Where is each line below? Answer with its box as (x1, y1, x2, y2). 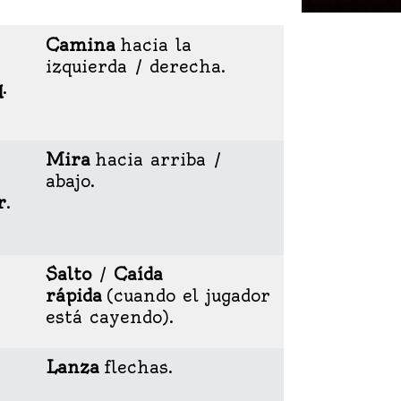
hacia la (119, 33, 192, 55)
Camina (45, 33, 120, 55)
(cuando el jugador (101, 284, 270, 306)
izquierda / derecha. (45, 55, 226, 77)
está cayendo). (45, 305, 174, 328)
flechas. (98, 355, 173, 378)
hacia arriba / (94, 148, 221, 170)
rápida (45, 284, 102, 306)
